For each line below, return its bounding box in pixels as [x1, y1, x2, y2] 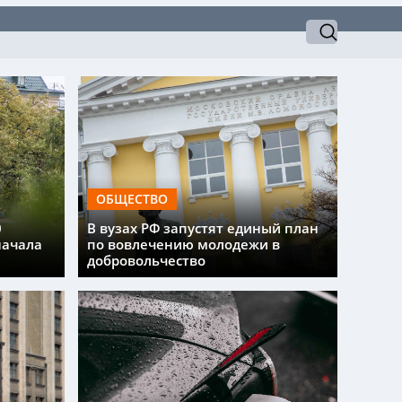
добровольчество [87, 250, 206, 269]
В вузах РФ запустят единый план [87, 218, 319, 237]
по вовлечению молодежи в [87, 234, 281, 253]
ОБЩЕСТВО [96, 189, 169, 207]
